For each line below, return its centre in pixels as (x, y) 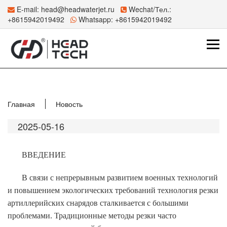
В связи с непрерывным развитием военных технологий (120, 177)
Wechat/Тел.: (149, 9)
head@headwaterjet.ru (78, 9)
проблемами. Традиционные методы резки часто (92, 215)
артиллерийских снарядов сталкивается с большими (98, 203)
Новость (69, 104)
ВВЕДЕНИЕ (44, 155)
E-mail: (28, 9)
